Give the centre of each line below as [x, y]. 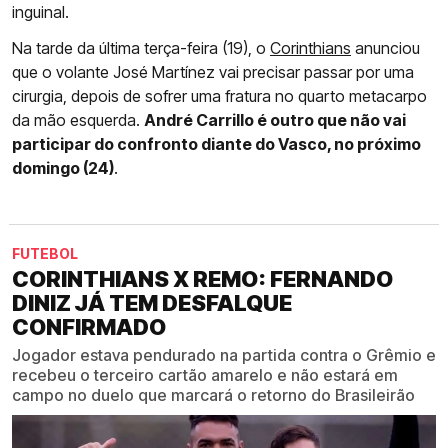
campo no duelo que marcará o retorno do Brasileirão [213, 395]
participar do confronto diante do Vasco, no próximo [216, 144]
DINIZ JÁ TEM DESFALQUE [152, 303]
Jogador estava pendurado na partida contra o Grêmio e [224, 355]
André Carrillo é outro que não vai [275, 120]
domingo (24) [63, 168]
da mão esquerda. [78, 120]
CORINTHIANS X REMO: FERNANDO [202, 279]
